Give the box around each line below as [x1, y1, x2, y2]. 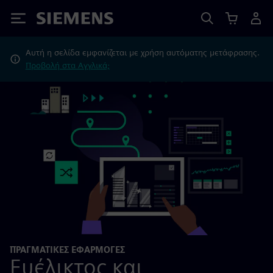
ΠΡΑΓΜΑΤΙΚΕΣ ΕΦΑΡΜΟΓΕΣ [10, 244, 125, 255]
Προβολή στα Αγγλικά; [25, 60, 110, 70]
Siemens [37, 14, 77, 27]
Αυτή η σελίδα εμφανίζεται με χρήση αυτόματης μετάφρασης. [25, 48, 260, 57]
